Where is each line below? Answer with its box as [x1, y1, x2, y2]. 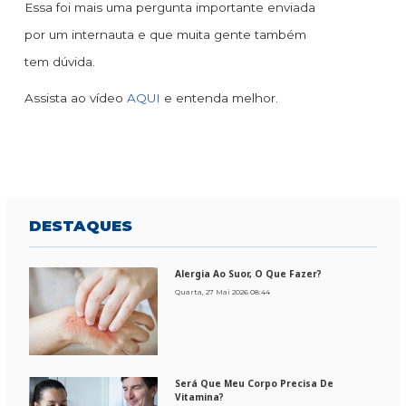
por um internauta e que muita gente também [24, 27, 306, 43]
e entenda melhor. [160, 91, 278, 106]
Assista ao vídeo [24, 91, 127, 106]
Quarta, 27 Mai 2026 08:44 [175, 287, 271, 297]
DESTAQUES [29, 217, 132, 236]
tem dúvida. [24, 54, 95, 70]
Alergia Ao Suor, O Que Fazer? [175, 267, 323, 281]
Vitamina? [175, 391, 225, 404]
